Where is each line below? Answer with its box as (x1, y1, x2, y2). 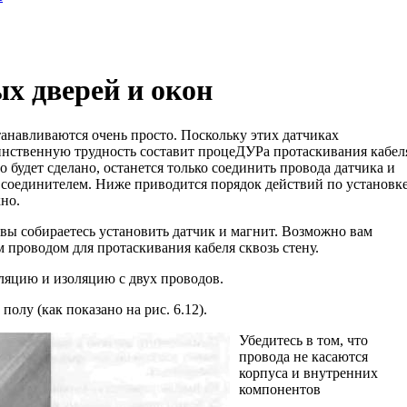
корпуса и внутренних (239, 364, 378, 381)
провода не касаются (239, 348, 368, 364)
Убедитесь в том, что (239, 332, 368, 348)
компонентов (239, 381, 321, 397)
